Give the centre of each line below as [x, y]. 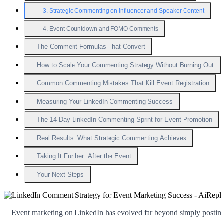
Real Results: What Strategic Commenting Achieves [112, 138]
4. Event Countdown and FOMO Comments [101, 29]
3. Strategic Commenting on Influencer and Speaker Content [124, 11]
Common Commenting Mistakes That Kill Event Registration [123, 83]
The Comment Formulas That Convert [91, 47]
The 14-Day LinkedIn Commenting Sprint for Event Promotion [125, 120]
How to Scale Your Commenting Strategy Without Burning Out [125, 65]
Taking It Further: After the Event [84, 156]
